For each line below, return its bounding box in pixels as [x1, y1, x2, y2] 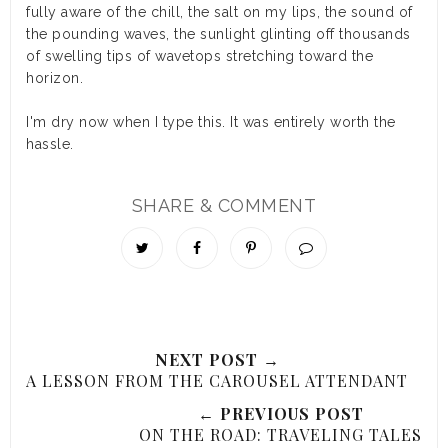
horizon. [26, 70, 83, 86]
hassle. [26, 136, 74, 152]
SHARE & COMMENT [131, 195, 317, 216]
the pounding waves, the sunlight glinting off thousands [26, 26, 411, 42]
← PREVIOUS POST [197, 403, 364, 424]
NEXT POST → [154, 349, 280, 370]
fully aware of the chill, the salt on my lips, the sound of [26, 4, 413, 20]
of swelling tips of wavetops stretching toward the [26, 48, 373, 64]
